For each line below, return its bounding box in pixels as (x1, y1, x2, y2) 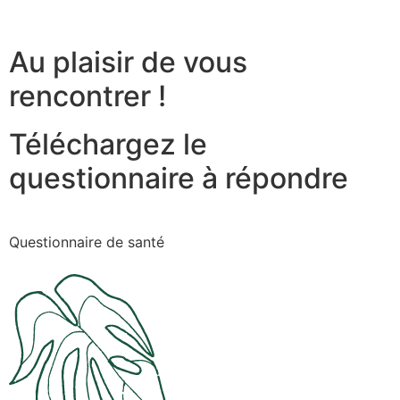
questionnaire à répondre (9, 161, 348, 196)
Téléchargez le (9, 127, 207, 162)
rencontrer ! (9, 79, 166, 114)
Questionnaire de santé (9, 233, 164, 252)
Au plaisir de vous (9, 45, 247, 80)
